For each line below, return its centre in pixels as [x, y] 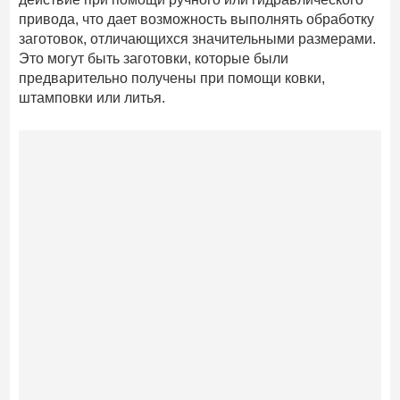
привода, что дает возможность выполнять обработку [197, 20]
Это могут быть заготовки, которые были [154, 59]
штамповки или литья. [92, 98]
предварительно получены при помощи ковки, [172, 79]
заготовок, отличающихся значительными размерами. [198, 39]
